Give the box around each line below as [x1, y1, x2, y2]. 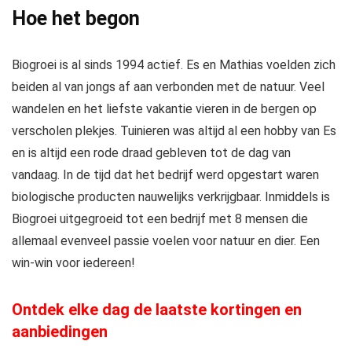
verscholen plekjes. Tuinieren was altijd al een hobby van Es [12, 123, 336, 138]
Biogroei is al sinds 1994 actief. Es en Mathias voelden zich [12, 57, 335, 72]
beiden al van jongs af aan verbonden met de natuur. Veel [12, 79, 324, 94]
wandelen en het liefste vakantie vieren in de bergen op [12, 101, 317, 116]
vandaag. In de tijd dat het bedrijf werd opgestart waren [12, 167, 319, 182]
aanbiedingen [12, 322, 108, 341]
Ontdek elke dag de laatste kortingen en [12, 300, 302, 319]
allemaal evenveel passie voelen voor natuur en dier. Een [12, 233, 320, 248]
